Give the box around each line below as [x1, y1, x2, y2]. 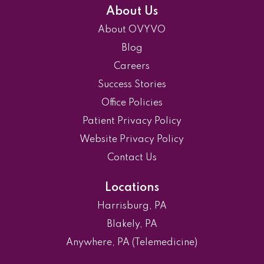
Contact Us [107, 153, 157, 163]
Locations [104, 181, 159, 194]
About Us [105, 5, 158, 18]
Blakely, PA [106, 219, 157, 229]
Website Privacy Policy [80, 134, 184, 144]
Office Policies [101, 98, 163, 108]
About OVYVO [98, 25, 166, 35]
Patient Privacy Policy [82, 116, 181, 126]
